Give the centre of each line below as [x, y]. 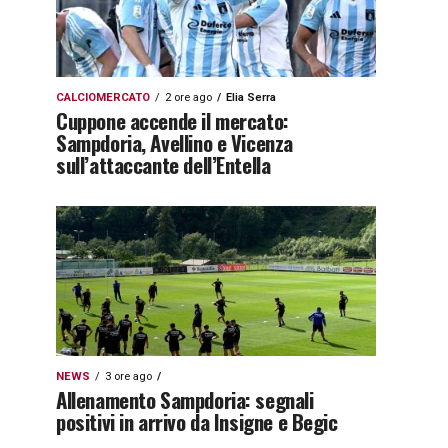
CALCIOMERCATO [103, 97]
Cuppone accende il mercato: [172, 120]
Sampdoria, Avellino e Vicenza [174, 142]
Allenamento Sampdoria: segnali [185, 399]
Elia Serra [251, 97]
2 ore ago [188, 97]
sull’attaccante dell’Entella [163, 164]
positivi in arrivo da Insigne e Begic [197, 421]
